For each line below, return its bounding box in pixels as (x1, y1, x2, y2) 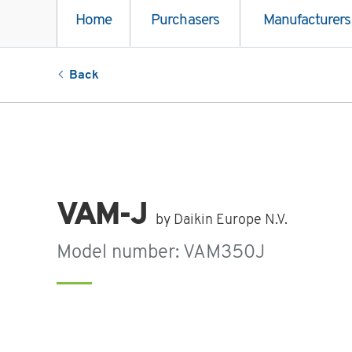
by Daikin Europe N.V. (156, 213, 288, 229)
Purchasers (151, 13, 219, 29)
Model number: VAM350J (57, 244, 266, 263)
